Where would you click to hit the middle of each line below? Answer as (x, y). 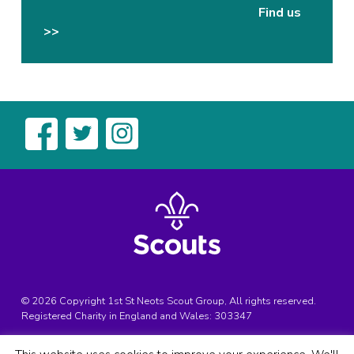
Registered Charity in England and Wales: (118, 316)
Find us (280, 12)
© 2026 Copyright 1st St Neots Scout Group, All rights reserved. (169, 301)
